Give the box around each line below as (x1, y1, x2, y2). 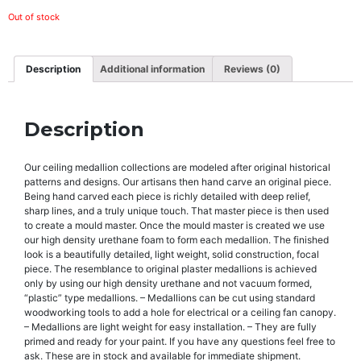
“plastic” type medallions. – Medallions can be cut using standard (24, 291, 315, 304)
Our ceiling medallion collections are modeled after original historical (24, 160, 330, 173)
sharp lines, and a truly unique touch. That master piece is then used (24, 204, 329, 217)
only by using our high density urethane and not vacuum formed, (24, 276, 312, 289)
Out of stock (8, 11, 60, 23)
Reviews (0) (223, 62, 280, 75)
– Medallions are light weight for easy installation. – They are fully (24, 320, 317, 333)
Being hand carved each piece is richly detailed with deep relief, (24, 189, 310, 202)
